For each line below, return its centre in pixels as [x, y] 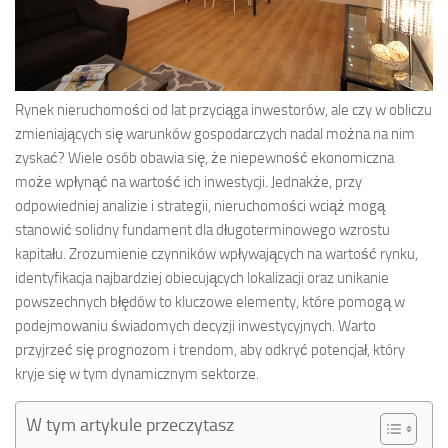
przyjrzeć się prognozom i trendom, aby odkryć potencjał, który [210, 349]
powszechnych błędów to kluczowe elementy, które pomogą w [210, 301]
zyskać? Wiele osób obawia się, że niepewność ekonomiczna [204, 157]
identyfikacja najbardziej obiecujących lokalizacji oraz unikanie [202, 277]
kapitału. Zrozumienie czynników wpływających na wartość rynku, [216, 253]
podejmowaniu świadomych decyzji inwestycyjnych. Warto [195, 325]
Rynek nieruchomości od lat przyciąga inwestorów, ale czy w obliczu [223, 109]
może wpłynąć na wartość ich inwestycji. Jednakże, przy [188, 181]
